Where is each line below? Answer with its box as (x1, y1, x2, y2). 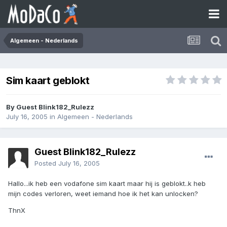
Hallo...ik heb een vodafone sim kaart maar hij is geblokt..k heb (8, 179, 206, 188)
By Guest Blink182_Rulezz (6, 103, 94, 111)
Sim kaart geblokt (6, 74, 90, 87)
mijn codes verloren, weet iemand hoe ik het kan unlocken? (8, 190, 198, 198)
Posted (34, 159, 58, 168)
